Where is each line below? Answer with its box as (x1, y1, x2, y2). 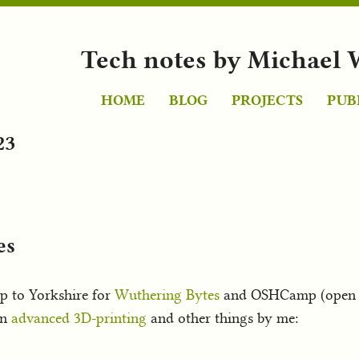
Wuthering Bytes (115, 285, 220, 304)
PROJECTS (232, 91, 303, 108)
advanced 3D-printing (11, 309, 147, 327)
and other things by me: (147, 309, 298, 327)
